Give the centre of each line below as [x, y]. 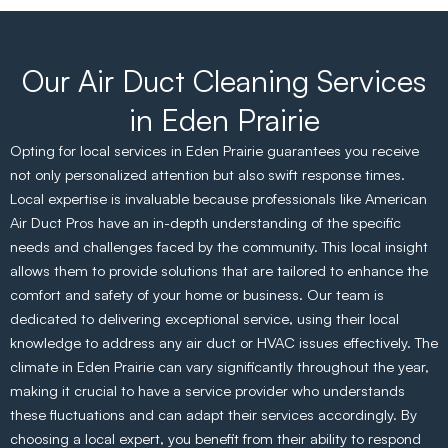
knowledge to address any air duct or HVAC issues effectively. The [224, 342]
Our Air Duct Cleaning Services [224, 80]
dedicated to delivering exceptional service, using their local [204, 318]
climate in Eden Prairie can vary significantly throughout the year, [219, 366]
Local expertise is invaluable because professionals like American [218, 198]
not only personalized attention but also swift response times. [207, 174]
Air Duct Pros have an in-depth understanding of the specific [205, 222]
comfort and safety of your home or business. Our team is [197, 294]
